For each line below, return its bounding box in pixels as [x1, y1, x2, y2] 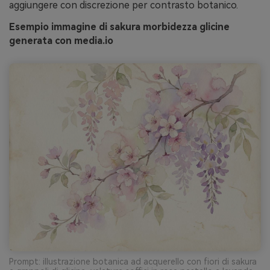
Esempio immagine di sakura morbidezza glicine [9, 20, 230, 33]
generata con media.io [9, 34, 113, 46]
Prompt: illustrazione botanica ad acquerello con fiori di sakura [9, 257, 257, 267]
